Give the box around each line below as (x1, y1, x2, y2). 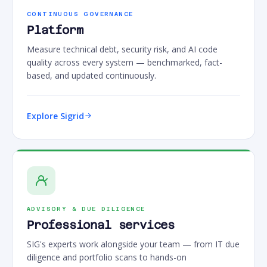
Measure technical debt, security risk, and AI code (27, 43, 218, 55)
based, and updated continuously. (27, 69, 156, 81)
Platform (27, 23, 83, 36)
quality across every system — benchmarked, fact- (27, 56, 222, 68)
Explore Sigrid (27, 110, 84, 122)
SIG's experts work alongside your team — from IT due (27, 238, 240, 250)
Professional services (27, 218, 175, 231)
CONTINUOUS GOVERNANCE (27, 10, 133, 17)
